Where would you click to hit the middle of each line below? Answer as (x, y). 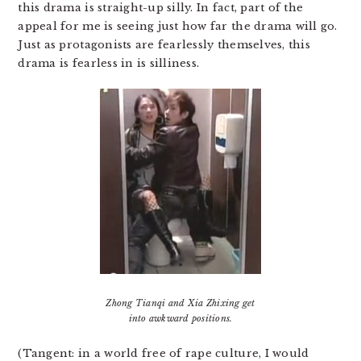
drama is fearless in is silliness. (109, 64)
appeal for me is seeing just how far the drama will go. (178, 27)
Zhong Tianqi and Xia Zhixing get (180, 303)
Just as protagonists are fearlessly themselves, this (164, 45)
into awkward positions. (180, 319)
